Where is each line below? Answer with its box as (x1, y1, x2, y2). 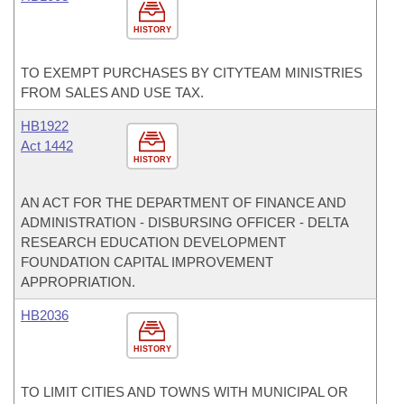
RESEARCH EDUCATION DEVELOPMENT (21, 234, 286, 250)
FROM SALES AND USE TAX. (21, 85, 204, 100)
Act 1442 (21, 138, 73, 153)
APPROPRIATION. (21, 274, 135, 289)
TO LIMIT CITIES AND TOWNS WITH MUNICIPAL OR (21, 384, 348, 399)
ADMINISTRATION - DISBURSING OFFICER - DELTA (21, 215, 348, 230)
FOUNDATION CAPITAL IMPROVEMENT (21, 254, 273, 270)
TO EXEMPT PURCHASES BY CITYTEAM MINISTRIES (21, 65, 363, 80)
